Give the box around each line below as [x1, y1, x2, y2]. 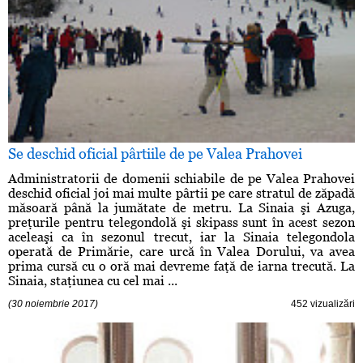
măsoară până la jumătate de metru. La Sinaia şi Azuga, [8, 200, 355, 216]
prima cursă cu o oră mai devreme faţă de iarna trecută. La [8, 258, 355, 275]
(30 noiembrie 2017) [8, 298, 98, 310]
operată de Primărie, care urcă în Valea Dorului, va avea [8, 244, 355, 260]
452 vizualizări [291, 298, 355, 310]
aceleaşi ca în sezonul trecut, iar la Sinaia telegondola [8, 229, 355, 246]
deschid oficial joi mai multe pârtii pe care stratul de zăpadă [8, 186, 355, 202]
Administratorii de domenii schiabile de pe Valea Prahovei [8, 171, 355, 187]
